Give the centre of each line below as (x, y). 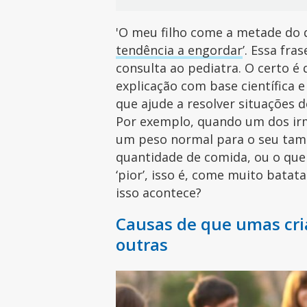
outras (142, 244)
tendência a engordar (180, 50)
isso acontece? (161, 193)
